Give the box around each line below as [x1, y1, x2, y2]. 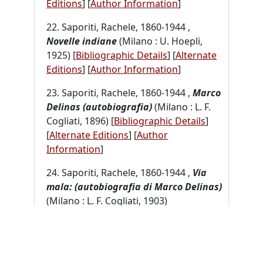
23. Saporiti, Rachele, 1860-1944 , [46, 86, 193, 99]
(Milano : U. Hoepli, [117, 34, 203, 48]
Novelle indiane [46, 34, 117, 48]
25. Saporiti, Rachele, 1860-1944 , [46, 245, 191, 259]
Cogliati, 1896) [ [46, 114, 114, 127]
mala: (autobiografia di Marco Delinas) [46, 180, 222, 193]
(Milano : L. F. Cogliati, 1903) [46, 194, 168, 207]
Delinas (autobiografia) [46, 100, 153, 113]
